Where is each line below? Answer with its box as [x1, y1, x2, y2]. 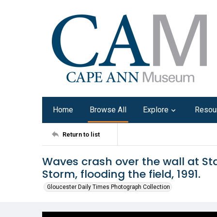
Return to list [62, 130, 100, 138]
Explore [143, 105, 169, 114]
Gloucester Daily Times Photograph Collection [47, 184, 170, 190]
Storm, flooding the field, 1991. [42, 167, 201, 182]
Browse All [90, 105, 126, 114]
